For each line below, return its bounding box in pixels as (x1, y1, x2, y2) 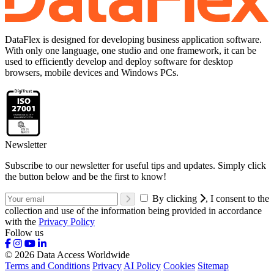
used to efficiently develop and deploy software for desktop (5, 56, 233, 67)
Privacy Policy (39, 217, 95, 228)
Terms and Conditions (5, 261, 90, 272)
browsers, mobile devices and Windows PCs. (5, 67, 179, 78)
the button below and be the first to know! (5, 171, 166, 182)
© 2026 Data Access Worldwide (5, 250, 130, 261)
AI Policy (124, 261, 161, 272)
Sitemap (198, 261, 229, 272)
